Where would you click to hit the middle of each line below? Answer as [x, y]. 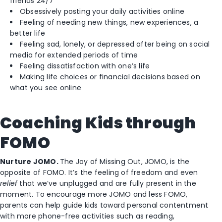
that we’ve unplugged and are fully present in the [107, 183]
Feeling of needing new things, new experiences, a [109, 22]
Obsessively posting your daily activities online [102, 11]
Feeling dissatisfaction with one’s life [85, 66]
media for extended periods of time [74, 55]
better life [28, 33]
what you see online [46, 87]
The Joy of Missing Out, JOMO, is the [125, 161]
